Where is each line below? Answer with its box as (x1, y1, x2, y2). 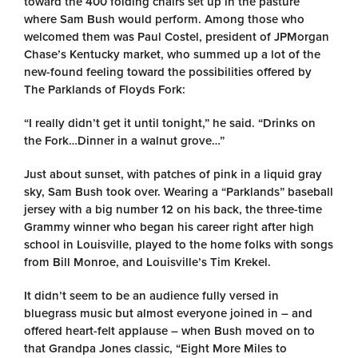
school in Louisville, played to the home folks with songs (24, 237, 333, 252)
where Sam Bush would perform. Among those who (24, 12, 304, 26)
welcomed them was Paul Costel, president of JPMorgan (24, 30, 329, 44)
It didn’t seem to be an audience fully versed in (24, 288, 279, 303)
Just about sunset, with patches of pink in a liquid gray (24, 167, 322, 181)
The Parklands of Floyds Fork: (24, 82, 185, 97)
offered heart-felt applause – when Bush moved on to (24, 324, 315, 338)
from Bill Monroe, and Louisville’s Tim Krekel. (24, 255, 271, 269)
